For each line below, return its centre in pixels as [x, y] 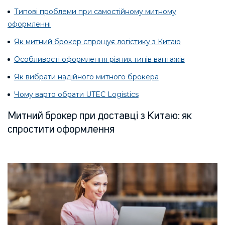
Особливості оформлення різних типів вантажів [99, 59]
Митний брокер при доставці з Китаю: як [100, 116]
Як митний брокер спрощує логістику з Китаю [97, 42]
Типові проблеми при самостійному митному [95, 12]
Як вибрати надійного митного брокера [86, 77]
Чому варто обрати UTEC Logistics [76, 94]
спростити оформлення [61, 130]
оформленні [29, 24]
